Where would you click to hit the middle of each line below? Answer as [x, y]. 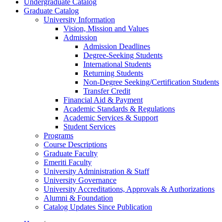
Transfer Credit [107, 91]
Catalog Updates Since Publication [98, 207]
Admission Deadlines [117, 46]
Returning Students [113, 73]
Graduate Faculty [71, 153]
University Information [79, 20]
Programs [58, 136]
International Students [117, 64]
